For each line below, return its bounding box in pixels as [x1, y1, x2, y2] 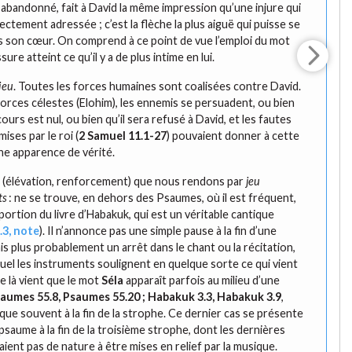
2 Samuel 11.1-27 [79, 129, 167, 143]
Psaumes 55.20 [63, 290, 141, 304]
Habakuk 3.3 [148, 290, 213, 304]
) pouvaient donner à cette [167, 129, 300, 143]
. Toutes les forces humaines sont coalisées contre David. [13, 79, 302, 93]
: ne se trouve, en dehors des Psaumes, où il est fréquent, [7, 191, 297, 205]
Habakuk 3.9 [217, 290, 282, 304]
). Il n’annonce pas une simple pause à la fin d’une [39, 224, 277, 238]
